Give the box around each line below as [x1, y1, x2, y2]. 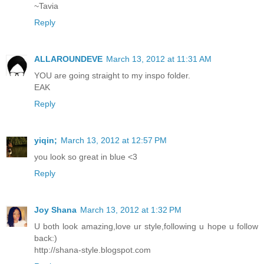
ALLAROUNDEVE [34, 54, 103, 64]
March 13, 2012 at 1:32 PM [80, 204, 181, 214]
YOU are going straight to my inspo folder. [34, 70, 190, 80]
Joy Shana [34, 204, 77, 214]
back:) [34, 233, 57, 243]
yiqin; [34, 135, 57, 145]
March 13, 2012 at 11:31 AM [106, 54, 212, 64]
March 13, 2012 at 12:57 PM [61, 135, 167, 145]
